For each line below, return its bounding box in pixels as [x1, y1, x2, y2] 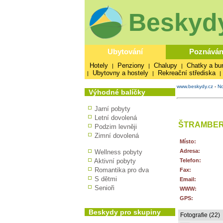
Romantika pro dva [94, 166, 149, 174]
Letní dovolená [94, 114, 137, 121]
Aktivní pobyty [94, 157, 136, 165]
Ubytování [107, 47, 143, 56]
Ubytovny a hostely [92, 69, 148, 77]
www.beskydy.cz [176, 84, 213, 89]
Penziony [117, 62, 144, 69]
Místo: [179, 138, 196, 144]
